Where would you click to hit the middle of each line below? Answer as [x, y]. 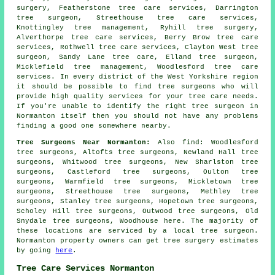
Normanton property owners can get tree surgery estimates [137, 240]
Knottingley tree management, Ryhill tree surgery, [137, 27]
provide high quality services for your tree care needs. [137, 96]
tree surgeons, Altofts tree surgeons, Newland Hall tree [137, 152]
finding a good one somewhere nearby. [94, 126]
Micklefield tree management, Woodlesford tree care [137, 67]
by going [36, 250]
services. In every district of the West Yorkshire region [137, 76]
